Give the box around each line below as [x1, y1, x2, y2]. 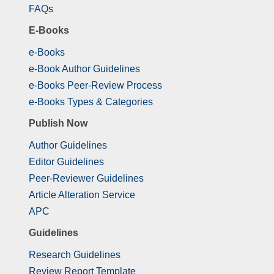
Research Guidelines [29, 249, 120, 260]
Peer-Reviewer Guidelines [29, 172, 144, 183]
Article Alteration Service [29, 189, 135, 200]
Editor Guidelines [29, 156, 104, 167]
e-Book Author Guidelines [29, 63, 140, 74]
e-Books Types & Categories [29, 96, 153, 107]
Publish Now [29, 118, 87, 129]
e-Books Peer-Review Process [29, 80, 162, 91]
